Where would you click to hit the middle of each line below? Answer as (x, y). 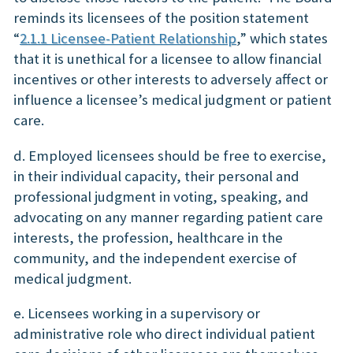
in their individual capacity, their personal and (156, 176)
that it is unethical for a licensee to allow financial (167, 58)
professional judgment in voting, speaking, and (161, 196)
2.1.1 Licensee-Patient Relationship (128, 38)
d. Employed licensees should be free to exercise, (170, 155)
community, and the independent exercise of (155, 258)
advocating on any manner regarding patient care (168, 217)
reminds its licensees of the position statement (161, 17)
